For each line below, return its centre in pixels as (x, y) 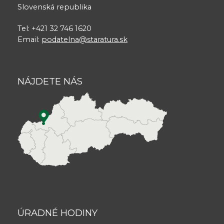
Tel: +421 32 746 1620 (54, 28)
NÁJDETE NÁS (50, 81)
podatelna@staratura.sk (84, 39)
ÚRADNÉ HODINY (57, 213)
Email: (29, 39)
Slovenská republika (54, 7)
